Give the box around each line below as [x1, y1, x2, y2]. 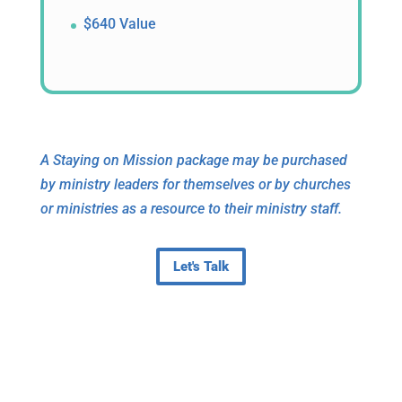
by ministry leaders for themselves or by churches [39, 176, 351, 194]
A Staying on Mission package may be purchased [39, 152, 347, 170]
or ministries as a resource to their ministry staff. [39, 200, 342, 218]
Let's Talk [172, 258, 229, 275]
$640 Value [83, 15, 156, 33]
